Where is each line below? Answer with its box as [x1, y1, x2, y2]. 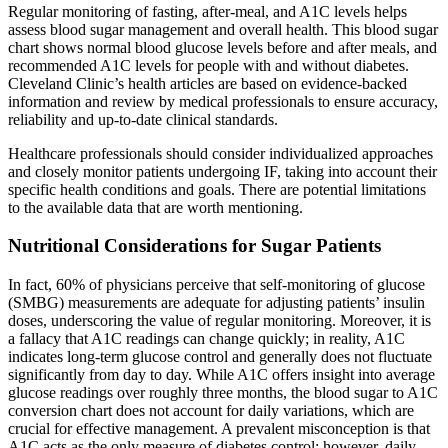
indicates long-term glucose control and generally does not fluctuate [8, 347, 432, 365]
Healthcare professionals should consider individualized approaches [8, 144, 433, 162]
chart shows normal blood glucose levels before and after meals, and [8, 38, 437, 56]
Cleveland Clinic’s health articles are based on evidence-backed [8, 74, 407, 92]
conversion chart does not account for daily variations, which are [8, 401, 414, 419]
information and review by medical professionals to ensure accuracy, [8, 92, 438, 110]
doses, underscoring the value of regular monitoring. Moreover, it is [8, 311, 431, 329]
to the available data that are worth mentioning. [8, 198, 303, 216]
